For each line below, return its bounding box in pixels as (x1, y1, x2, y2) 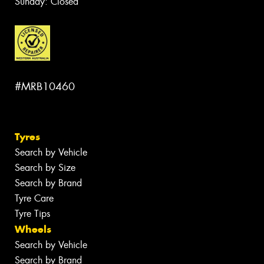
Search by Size (15, 161, 75, 174)
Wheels (15, 222, 51, 236)
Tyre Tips (15, 207, 50, 220)
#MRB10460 (15, 80, 75, 94)
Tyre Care (15, 192, 54, 204)
